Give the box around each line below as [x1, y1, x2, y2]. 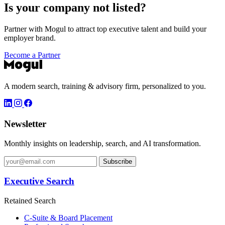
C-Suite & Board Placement [24, 213, 113, 222]
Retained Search [4, 196, 56, 205]
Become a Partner [4, 51, 60, 60]
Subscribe [103, 157, 132, 165]
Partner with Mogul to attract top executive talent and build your [4, 25, 206, 34]
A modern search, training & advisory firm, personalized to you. [4, 82, 206, 91]
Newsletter [4, 118, 46, 129]
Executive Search [4, 176, 74, 187]
